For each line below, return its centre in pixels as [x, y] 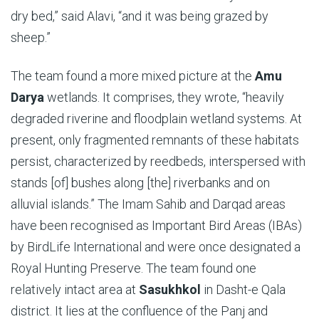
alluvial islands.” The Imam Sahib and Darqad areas [148, 204]
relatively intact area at [75, 289]
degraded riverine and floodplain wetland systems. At [156, 118]
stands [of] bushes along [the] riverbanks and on [140, 182]
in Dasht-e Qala [243, 289]
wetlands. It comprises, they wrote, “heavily [164, 97]
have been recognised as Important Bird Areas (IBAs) [156, 225]
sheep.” [31, 37]
